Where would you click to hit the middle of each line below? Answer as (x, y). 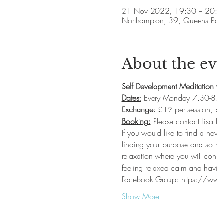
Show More (140, 196)
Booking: (136, 121)
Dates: (131, 98)
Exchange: (138, 109)
